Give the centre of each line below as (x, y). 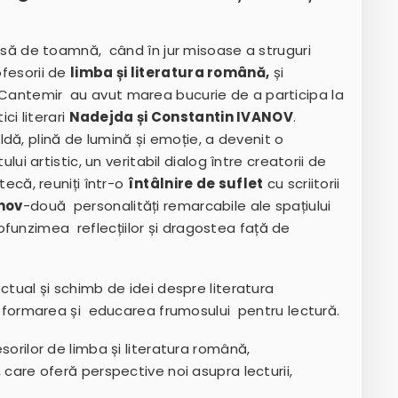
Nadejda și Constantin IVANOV (181, 117)
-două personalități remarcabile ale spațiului (177, 206)
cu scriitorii (302, 184)
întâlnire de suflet (195, 184)
